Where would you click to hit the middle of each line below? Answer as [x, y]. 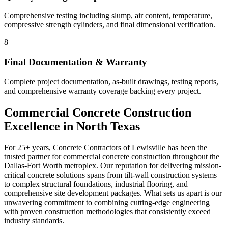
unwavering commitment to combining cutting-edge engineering [107, 203]
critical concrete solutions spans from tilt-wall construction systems [110, 175]
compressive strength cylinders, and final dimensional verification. [110, 25]
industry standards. [34, 221]
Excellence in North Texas [72, 126]
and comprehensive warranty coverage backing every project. [103, 91]
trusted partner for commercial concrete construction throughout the [112, 157]
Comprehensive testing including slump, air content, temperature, [108, 16]
